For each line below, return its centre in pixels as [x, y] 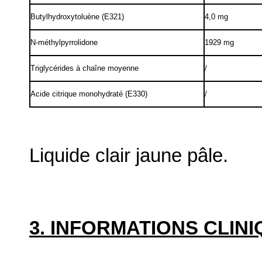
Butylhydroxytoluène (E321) [77, 17]
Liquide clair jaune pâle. [129, 155]
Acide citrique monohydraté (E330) [89, 94]
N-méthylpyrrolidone [64, 43]
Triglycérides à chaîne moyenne [85, 68]
